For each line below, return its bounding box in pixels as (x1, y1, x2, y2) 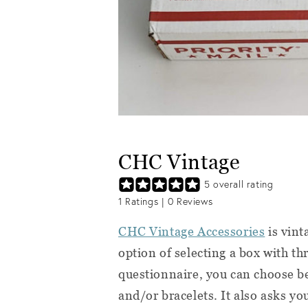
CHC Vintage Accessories (118, 223, 265, 239)
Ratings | (122, 195, 168, 208)
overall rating (210, 177, 274, 190)
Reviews (173, 195, 213, 208)
